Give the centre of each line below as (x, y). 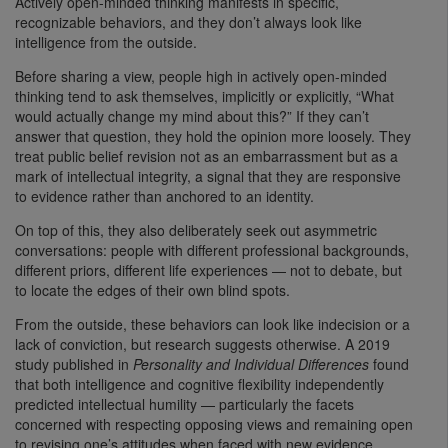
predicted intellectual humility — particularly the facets (184, 403)
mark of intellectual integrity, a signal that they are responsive (208, 175)
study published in (74, 363)
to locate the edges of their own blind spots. (152, 289)
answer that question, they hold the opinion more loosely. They (213, 135)
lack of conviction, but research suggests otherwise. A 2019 (202, 343)
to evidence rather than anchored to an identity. (164, 195)
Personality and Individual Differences (251, 363)
